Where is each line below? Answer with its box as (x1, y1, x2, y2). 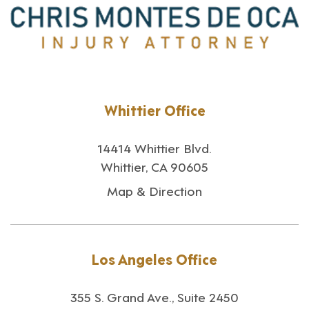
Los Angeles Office (92, 248, 217, 269)
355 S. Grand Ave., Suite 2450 (70, 286, 239, 306)
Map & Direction (107, 180, 202, 199)
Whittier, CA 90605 (101, 156, 208, 175)
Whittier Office (103, 99, 206, 120)
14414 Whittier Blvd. (97, 137, 212, 157)
